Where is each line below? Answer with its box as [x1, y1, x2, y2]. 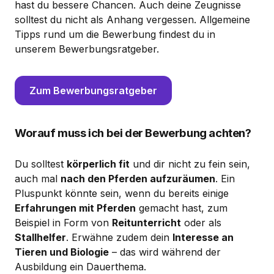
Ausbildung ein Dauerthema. [15, 260, 146, 273]
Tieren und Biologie [15, 245, 109, 258]
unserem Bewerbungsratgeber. [15, 42, 159, 55]
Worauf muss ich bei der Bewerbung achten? [15, 125, 251, 140]
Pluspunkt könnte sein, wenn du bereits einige [15, 187, 229, 199]
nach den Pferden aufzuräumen [61, 172, 215, 185]
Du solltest [15, 157, 67, 170]
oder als [181, 216, 221, 229]
